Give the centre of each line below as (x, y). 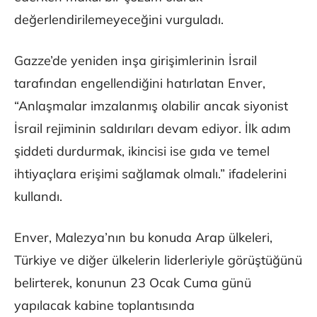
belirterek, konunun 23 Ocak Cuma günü (133, 283)
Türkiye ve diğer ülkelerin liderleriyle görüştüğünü (158, 260)
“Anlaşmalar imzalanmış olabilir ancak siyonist (151, 106)
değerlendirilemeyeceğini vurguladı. (119, 20)
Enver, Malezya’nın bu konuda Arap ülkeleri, (143, 238)
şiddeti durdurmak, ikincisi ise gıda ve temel (142, 151)
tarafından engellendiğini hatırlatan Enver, (140, 83)
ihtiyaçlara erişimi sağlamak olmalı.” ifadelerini (150, 174)
